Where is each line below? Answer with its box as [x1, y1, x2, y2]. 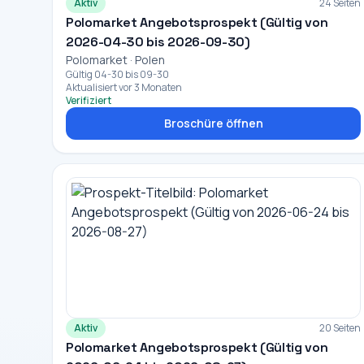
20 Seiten [319, 321, 362, 335]
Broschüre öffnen [163, 115, 263, 131]
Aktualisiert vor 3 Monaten [66, 80, 182, 94]
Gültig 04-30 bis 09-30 [66, 67, 169, 81]
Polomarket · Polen [66, 52, 165, 67]
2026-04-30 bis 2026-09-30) [66, 33, 250, 50]
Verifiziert [66, 93, 111, 107]
